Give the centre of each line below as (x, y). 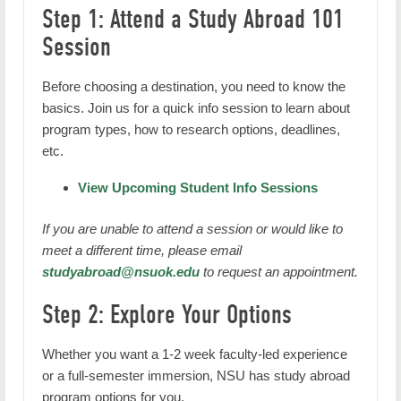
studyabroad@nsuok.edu (121, 272)
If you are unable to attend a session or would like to (192, 229)
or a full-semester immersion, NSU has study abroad (196, 375)
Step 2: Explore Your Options (167, 315)
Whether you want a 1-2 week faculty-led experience (195, 354)
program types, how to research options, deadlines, (191, 129)
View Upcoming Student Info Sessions (198, 188)
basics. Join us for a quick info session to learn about (196, 108)
